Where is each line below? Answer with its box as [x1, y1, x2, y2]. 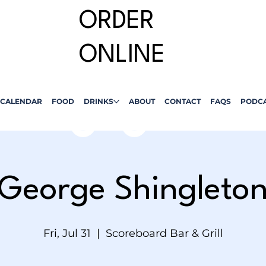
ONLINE [78, 43, 165, 68]
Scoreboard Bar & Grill [105, 227, 223, 240]
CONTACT [164, 97, 201, 106]
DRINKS [83, 97, 113, 106]
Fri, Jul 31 [43, 227, 91, 240]
